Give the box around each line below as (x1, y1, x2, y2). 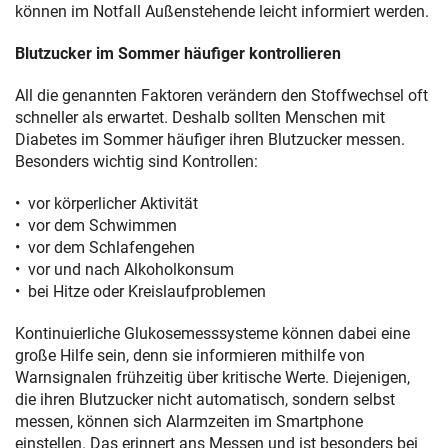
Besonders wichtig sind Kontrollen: (15, 152, 262, 172)
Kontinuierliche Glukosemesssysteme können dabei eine (15, 324, 410, 344)
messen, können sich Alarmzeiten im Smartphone (15, 412, 363, 432)
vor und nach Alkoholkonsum (28, 260, 238, 280)
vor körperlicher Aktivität (28, 194, 202, 214)
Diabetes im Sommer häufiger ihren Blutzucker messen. (15, 130, 405, 150)
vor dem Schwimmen (28, 216, 177, 236)
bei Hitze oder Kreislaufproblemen (28, 282, 266, 302)
